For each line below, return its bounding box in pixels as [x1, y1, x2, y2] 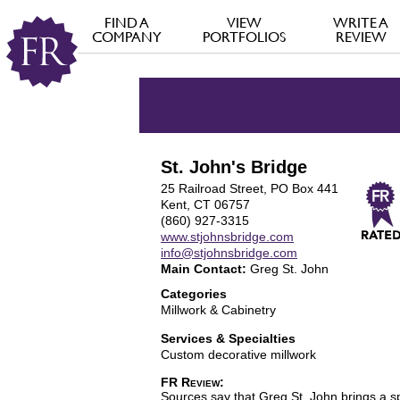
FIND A [104, 14, 150, 31]
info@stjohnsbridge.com [161, 246, 297, 260]
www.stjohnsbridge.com [161, 229, 294, 244]
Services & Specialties [161, 331, 296, 346]
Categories [161, 287, 227, 301]
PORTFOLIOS [202, 29, 286, 46]
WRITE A [333, 14, 389, 31]
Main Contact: [161, 262, 246, 276]
